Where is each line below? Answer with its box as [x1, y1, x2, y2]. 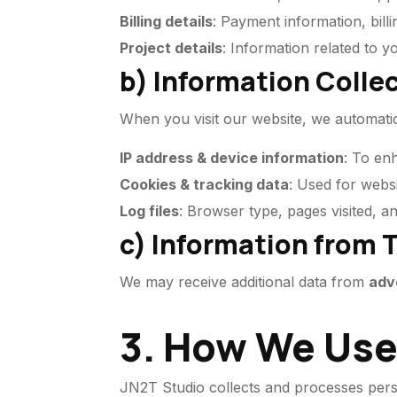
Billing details [120, 12, 214, 30]
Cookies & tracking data [120, 175, 290, 193]
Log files [120, 202, 180, 220]
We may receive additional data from [120, 273, 370, 291]
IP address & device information [120, 149, 345, 167]
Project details [120, 39, 223, 57]
